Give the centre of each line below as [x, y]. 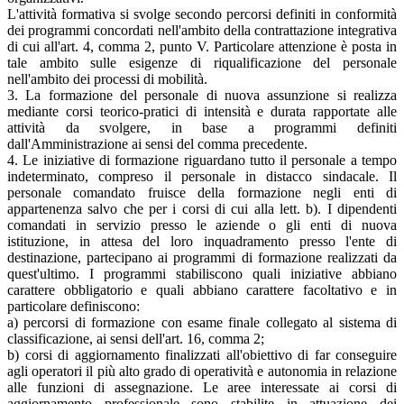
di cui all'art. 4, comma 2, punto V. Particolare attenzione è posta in [202, 47]
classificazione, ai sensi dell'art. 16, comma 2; [136, 339]
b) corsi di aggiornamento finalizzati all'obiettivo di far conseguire [202, 355]
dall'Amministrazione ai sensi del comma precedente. [157, 144]
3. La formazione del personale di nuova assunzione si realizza [202, 96]
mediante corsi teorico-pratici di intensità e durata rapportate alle [202, 112]
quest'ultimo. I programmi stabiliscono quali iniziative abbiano [202, 274]
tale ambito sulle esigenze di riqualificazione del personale [202, 63]
